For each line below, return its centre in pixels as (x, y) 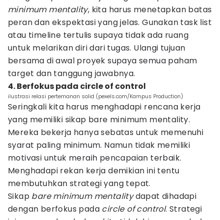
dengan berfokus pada (55, 209)
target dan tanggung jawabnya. (72, 73)
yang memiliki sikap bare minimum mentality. (99, 120)
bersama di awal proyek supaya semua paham (103, 61)
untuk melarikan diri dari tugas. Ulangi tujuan (97, 48)
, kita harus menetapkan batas (150, 10)
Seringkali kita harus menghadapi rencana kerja (104, 107)
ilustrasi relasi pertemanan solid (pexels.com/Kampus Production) (96, 96)
